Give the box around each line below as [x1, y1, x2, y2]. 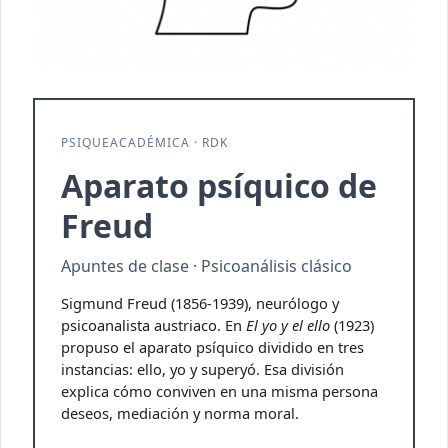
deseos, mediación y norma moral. [61, 402, 299, 423]
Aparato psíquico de [61, 163, 377, 207]
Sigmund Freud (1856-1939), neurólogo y [61, 292, 339, 313]
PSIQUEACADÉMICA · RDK [61, 133, 228, 151]
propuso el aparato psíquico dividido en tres [61, 336, 364, 357]
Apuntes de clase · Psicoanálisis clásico [61, 254, 352, 277]
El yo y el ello [246, 314, 330, 335]
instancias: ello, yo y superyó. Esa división [61, 358, 344, 379]
